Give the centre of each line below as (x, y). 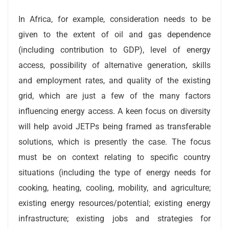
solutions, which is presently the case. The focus (114, 142)
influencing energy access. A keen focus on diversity (114, 111)
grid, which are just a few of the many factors (114, 96)
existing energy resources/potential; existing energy (114, 203)
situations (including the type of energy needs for (114, 172)
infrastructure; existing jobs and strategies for (114, 218)
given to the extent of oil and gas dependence (114, 34)
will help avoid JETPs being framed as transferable (114, 126)
